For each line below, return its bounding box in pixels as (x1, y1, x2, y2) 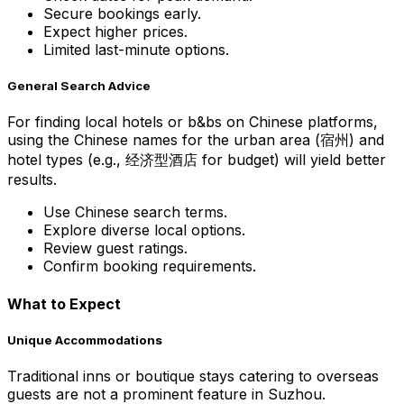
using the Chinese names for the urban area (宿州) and (7, 131, 384, 150)
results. (7, 170, 57, 189)
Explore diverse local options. (43, 221, 245, 240)
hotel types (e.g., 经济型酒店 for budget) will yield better (7, 151, 386, 170)
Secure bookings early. (43, 5, 201, 23)
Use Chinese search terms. (43, 203, 227, 222)
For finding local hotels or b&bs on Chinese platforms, (7, 113, 378, 132)
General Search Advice (7, 78, 151, 94)
